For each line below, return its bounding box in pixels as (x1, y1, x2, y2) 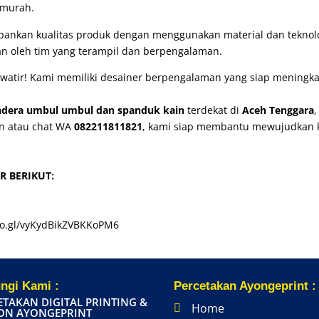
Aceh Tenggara (242, 103, 315, 117)
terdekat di (184, 103, 243, 117)
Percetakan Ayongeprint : (174, 279, 316, 293)
